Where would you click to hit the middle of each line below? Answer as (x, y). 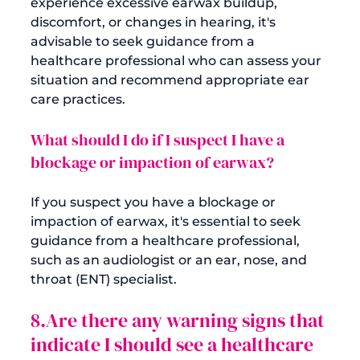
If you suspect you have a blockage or (155, 202)
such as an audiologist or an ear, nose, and (170, 260)
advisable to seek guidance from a (144, 41)
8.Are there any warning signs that (180, 320)
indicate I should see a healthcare (174, 344)
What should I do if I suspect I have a (159, 139)
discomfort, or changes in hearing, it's (155, 22)
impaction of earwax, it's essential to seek (167, 221)
